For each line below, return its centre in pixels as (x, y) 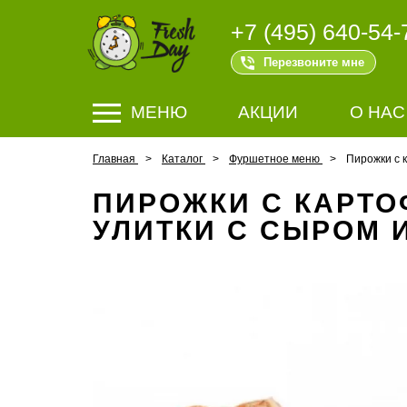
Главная (114, 159)
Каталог (182, 159)
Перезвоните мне (314, 62)
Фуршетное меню (274, 159)
